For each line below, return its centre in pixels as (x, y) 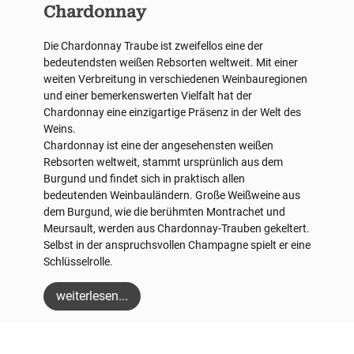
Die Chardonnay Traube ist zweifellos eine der (153, 46)
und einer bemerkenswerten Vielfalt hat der (148, 96)
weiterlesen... (92, 296)
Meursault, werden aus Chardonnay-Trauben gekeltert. (177, 229)
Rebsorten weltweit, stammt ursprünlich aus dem (163, 162)
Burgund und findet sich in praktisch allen (144, 179)
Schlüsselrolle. (78, 262)
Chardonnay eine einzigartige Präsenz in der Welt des (172, 113)
